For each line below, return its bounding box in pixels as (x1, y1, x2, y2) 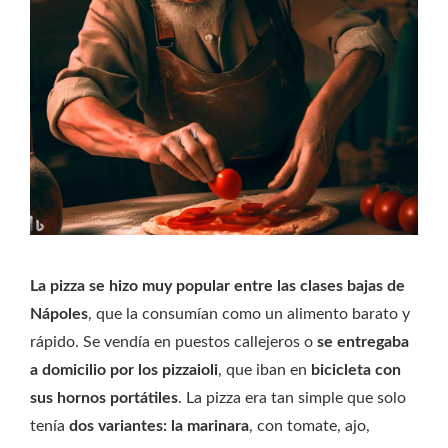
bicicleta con (307, 362, 401, 379)
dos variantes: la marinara (69, 418, 249, 435)
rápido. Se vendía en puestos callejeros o (30, 334, 317, 351)
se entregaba (317, 334, 409, 351)
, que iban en (218, 362, 307, 379)
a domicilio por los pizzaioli (30, 362, 218, 379)
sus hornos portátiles (30, 390, 178, 407)
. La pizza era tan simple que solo (178, 390, 406, 407)
